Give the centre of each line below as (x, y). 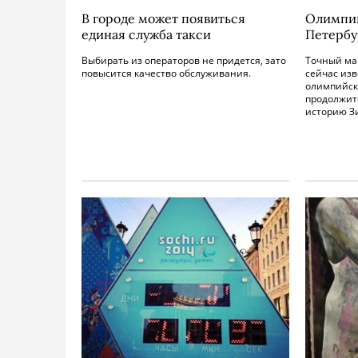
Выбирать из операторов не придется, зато (184, 60)
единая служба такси (146, 34)
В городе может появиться (163, 18)
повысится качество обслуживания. (166, 73)
